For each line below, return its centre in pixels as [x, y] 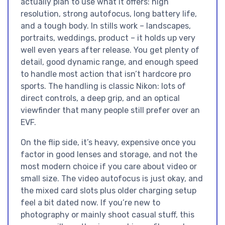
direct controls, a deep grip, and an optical [100, 98]
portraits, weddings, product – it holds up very [108, 38]
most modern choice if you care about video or [109, 166]
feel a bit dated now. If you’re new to [90, 202]
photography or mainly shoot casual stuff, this [107, 214]
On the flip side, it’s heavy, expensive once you [108, 142]
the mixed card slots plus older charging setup [108, 190]
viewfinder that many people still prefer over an [110, 110]
